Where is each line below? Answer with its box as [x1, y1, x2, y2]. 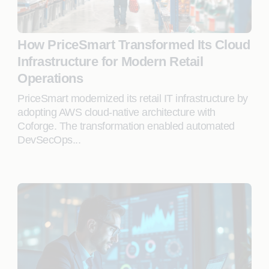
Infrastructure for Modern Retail [17, 54, 204, 69]
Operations [17, 71, 83, 86]
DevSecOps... [17, 134, 81, 146]
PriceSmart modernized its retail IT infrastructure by [17, 92, 248, 104]
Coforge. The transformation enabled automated [17, 120, 235, 132]
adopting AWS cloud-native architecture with [17, 106, 216, 118]
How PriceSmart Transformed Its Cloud [17, 37, 250, 52]
